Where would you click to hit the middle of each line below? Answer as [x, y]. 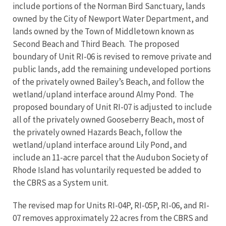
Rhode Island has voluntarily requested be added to [107, 170]
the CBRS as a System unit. [61, 183]
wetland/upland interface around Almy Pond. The [103, 94]
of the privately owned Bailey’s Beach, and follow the [108, 82]
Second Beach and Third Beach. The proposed [96, 44]
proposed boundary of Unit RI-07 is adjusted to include [112, 107]
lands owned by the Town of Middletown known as [103, 31]
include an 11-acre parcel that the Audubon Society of [110, 157]
